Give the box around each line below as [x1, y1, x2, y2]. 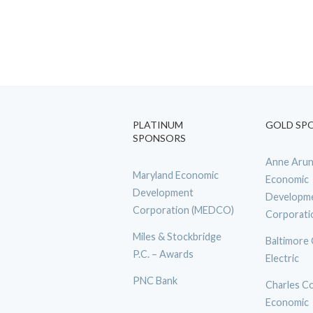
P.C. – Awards [133, 247, 194, 260]
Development [133, 187, 194, 198]
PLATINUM [133, 119, 183, 131]
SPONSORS [133, 132, 186, 144]
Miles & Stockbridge [133, 230, 221, 242]
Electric [265, 252, 299, 264]
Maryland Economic [133, 169, 219, 181]
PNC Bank [133, 274, 177, 286]
